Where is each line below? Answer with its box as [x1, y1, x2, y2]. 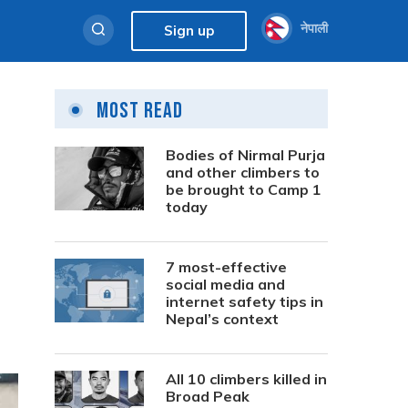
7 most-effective [166, 258, 287, 276]
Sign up [164, 22, 214, 39]
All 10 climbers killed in [166, 370, 327, 388]
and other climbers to [166, 163, 320, 181]
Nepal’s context [166, 310, 279, 328]
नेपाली [301, 19, 328, 36]
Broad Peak [166, 387, 250, 405]
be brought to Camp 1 [166, 180, 321, 199]
